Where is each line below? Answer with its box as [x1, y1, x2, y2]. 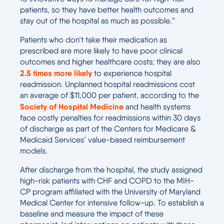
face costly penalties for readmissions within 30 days [20, 113, 200, 122]
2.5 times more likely [20, 68, 92, 78]
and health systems [123, 102, 190, 111]
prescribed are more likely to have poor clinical [20, 46, 182, 55]
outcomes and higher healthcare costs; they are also [20, 57, 200, 66]
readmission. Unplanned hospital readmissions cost [20, 79, 195, 89]
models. [20, 146, 47, 155]
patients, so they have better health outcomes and [20, 5, 193, 14]
